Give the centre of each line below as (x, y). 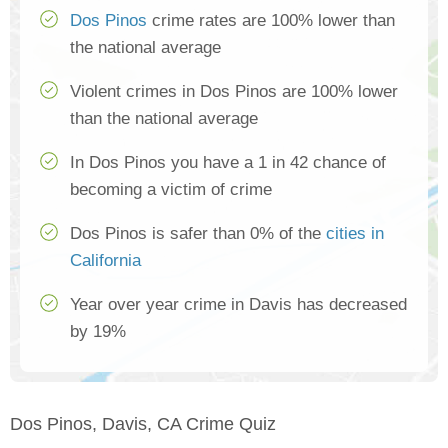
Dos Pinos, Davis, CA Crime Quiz (143, 424)
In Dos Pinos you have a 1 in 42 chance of (228, 163)
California (105, 261)
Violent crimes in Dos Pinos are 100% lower (234, 92)
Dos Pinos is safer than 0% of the (198, 234)
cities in (355, 234)
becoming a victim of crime (171, 190)
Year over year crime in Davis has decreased (238, 305)
